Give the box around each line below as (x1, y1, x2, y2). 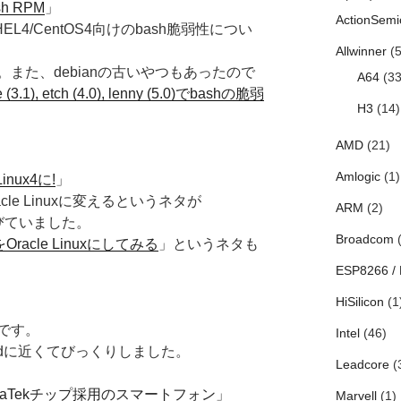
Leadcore (335, 357, 389, 372)
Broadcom (335, 232, 394, 247)
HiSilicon (335, 294, 384, 310)
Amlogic (335, 169, 380, 184)
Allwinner (335, 44, 387, 59)
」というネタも (158, 236, 259, 252)
